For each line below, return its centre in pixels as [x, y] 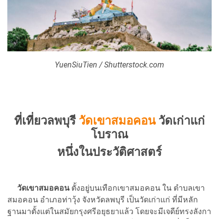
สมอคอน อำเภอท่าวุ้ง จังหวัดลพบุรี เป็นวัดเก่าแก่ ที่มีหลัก [103, 200]
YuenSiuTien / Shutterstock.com [109, 65]
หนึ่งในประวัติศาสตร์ [109, 152]
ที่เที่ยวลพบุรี [46, 121]
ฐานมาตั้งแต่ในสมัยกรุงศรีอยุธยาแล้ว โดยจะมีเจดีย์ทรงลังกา [109, 211]
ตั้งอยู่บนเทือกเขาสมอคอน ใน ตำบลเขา [137, 188]
